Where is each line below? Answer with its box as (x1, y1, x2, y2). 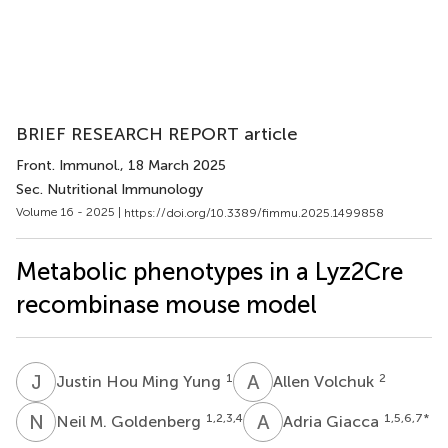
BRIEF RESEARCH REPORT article (16, 123, 298, 145)
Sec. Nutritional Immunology (16, 181, 203, 198)
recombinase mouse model (16, 289, 317, 319)
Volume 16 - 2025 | (16, 205, 124, 219)
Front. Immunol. (16, 157, 120, 174)
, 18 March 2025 (120, 157, 226, 174)
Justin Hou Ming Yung (56, 371, 225, 391)
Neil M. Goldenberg (56, 411, 205, 431)
